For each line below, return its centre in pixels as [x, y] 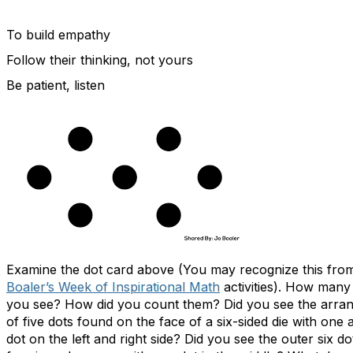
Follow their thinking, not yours [100, 60]
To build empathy [58, 35]
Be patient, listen [56, 85]
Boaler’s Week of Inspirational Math [113, 287]
